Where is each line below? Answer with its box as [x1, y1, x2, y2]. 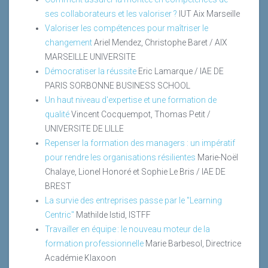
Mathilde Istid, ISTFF [76, 209, 151, 220]
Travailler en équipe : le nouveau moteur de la [45, 224, 210, 234]
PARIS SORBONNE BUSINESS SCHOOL [45, 80, 190, 90]
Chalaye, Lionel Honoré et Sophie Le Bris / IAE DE [45, 166, 226, 176]
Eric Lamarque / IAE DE [138, 66, 224, 76]
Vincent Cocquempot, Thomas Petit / [71, 109, 211, 119]
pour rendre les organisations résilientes [45, 152, 196, 162]
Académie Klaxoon [45, 252, 116, 263]
